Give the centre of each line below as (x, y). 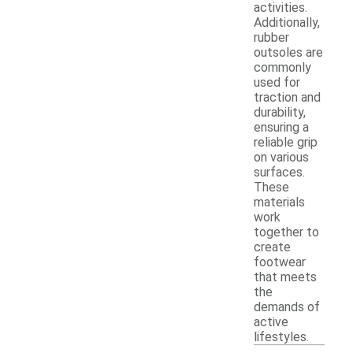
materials (279, 203)
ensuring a (281, 128)
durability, (280, 113)
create (272, 247)
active (271, 322)
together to (286, 232)
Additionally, (287, 23)
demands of (287, 307)
